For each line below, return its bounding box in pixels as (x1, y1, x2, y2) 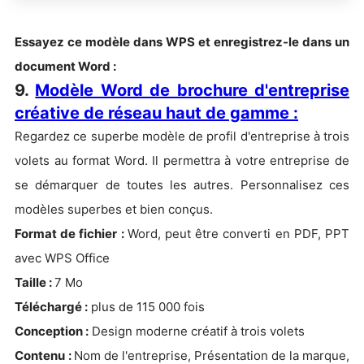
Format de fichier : (15, 225, 128, 241)
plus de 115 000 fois (88, 298, 205, 314)
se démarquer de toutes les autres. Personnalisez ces (15, 176, 349, 193)
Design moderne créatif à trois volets (89, 323, 305, 339)
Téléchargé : (15, 298, 88, 314)
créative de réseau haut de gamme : (15, 102, 298, 123)
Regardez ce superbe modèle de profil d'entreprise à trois (15, 128, 349, 144)
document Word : (15, 58, 116, 74)
